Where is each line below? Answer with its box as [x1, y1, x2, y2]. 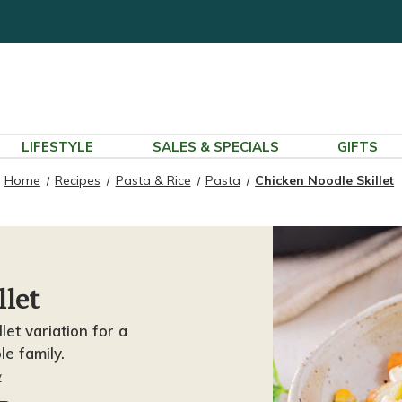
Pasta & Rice [115, 172, 191, 188]
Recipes [55, 172, 101, 188]
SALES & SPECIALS [152, 138, 279, 155]
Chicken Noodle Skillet [255, 172, 395, 188]
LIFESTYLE [21, 138, 93, 155]
